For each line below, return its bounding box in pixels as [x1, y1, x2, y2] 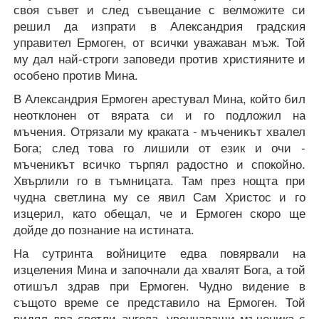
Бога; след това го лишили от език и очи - [14, 139, 305, 157]
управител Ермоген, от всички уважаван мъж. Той [14, 33, 305, 51]
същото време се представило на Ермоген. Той [14, 293, 305, 311]
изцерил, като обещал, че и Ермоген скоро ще [14, 204, 305, 222]
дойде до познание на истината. [14, 221, 194, 239]
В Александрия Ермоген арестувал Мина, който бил [14, 90, 305, 108]
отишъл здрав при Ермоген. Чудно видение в [14, 277, 305, 295]
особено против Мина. [14, 66, 138, 84]
